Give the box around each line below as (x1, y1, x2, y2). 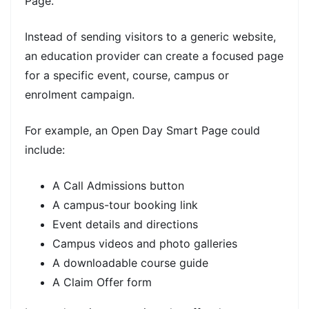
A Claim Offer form (52, 275, 152, 289)
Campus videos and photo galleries (52, 236, 237, 250)
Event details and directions (52, 217, 198, 231)
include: (25, 142, 65, 157)
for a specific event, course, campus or (25, 68, 229, 82)
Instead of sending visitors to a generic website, (25, 29, 276, 43)
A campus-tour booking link (52, 197, 198, 212)
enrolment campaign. (25, 87, 134, 101)
